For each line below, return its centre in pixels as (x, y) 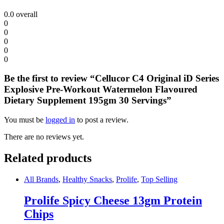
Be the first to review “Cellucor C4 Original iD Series (111, 78)
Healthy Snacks (87, 179)
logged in (60, 120)
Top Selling (159, 179)
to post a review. (102, 120)
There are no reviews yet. (44, 137)
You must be (25, 120)
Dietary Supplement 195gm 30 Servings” (88, 100)
